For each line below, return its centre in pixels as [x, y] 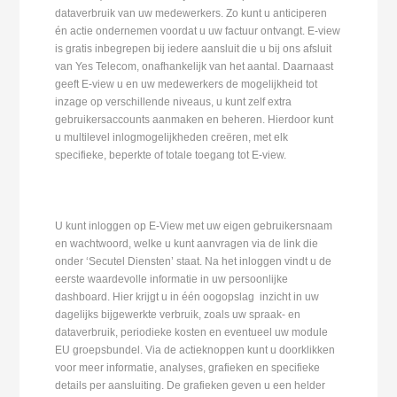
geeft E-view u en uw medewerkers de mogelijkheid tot [187, 84]
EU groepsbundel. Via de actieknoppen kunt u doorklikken [195, 350]
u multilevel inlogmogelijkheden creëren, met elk [172, 137]
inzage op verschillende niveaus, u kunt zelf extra [174, 101]
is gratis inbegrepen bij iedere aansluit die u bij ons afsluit [194, 48]
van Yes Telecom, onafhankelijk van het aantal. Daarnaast [195, 66]
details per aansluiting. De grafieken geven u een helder [191, 385]
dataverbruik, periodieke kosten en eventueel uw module [192, 332]
